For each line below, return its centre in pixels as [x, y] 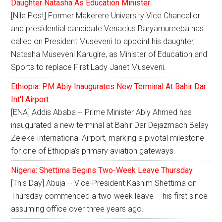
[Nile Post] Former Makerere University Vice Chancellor [106, 16]
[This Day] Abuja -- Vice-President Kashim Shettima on [104, 183]
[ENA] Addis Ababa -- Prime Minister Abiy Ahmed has [102, 112]
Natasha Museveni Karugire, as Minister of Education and [109, 55]
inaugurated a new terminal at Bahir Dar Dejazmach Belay [110, 125]
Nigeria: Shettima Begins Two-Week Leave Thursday [102, 170]
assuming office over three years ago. [78, 209]
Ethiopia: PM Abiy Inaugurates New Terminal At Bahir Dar [109, 87]
